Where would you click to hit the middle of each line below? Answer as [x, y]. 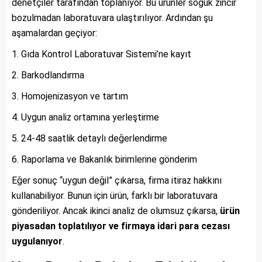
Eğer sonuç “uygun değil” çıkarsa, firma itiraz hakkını [117, 180]
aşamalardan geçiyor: [54, 33]
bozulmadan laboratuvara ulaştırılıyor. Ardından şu [112, 18]
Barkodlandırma [53, 75]
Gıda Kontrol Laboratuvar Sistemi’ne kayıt [106, 54]
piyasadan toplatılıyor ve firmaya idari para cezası [121, 226]
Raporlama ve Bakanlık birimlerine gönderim [109, 159]
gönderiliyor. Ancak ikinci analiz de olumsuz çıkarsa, [116, 211]
